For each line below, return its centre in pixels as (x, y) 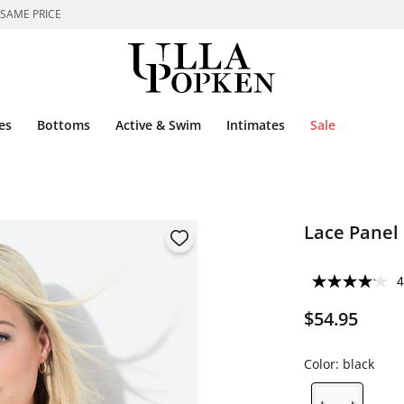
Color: (323, 364)
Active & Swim (158, 125)
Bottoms (64, 125)
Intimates (256, 125)
